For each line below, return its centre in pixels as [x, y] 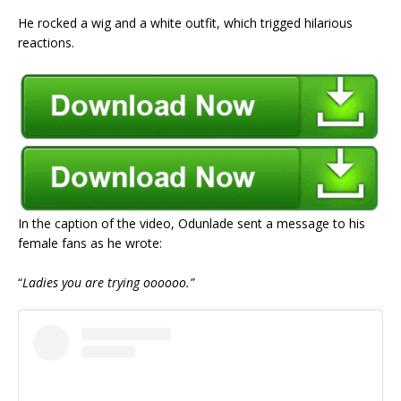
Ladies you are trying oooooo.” [108, 282]
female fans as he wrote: [90, 243]
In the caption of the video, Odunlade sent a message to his [192, 223]
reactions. [46, 42]
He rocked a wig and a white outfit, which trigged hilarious [185, 22]
